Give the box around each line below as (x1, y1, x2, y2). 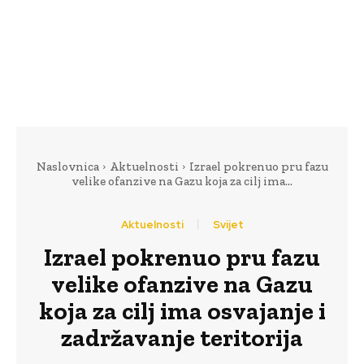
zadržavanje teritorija (61, 323, 303, 353)
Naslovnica (36, 158, 99, 174)
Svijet (212, 217, 244, 232)
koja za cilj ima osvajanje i (38, 296, 326, 326)
